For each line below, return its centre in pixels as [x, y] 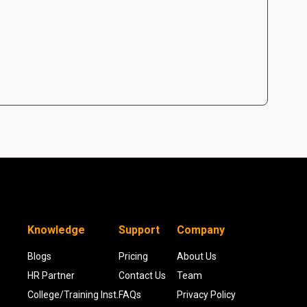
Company [200, 230]
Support [139, 230]
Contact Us [142, 275]
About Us [196, 256]
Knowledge [56, 230]
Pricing [133, 256]
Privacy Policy [206, 294]
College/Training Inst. [73, 294]
